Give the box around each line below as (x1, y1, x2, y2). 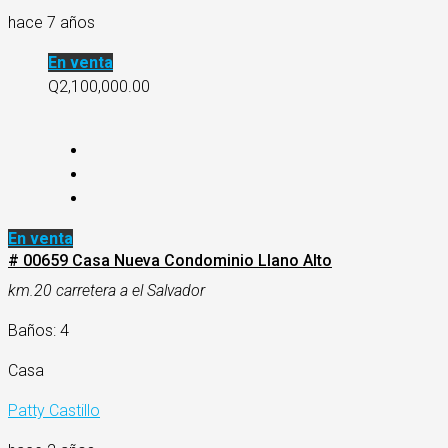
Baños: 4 (8, 321, 69, 341)
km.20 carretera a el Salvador (8, 281, 205, 301)
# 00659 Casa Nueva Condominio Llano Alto (8, 251, 332, 271)
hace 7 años (8, 13, 95, 33)
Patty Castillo (8, 401, 100, 421)
